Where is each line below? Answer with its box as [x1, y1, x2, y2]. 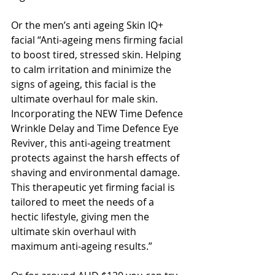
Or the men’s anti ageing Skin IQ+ [11, 18, 166, 32]
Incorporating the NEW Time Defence [11, 106, 185, 120]
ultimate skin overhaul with [11, 224, 139, 238]
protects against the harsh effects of [11, 150, 182, 165]
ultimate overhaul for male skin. [11, 91, 160, 106]
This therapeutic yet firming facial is [11, 180, 177, 194]
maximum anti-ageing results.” [11, 239, 152, 253]
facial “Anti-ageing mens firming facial [11, 33, 185, 47]
